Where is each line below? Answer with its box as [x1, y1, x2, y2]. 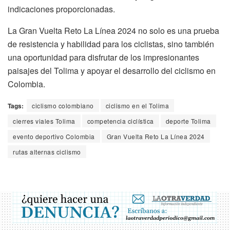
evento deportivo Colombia [13, 131, 95, 141]
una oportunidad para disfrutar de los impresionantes [8, 51, 199, 63]
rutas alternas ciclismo [13, 147, 81, 156]
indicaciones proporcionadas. [8, 3, 115, 15]
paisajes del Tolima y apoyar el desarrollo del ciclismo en [8, 64, 216, 76]
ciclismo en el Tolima [105, 101, 169, 110]
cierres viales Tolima [13, 116, 75, 125]
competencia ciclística [87, 116, 154, 125]
